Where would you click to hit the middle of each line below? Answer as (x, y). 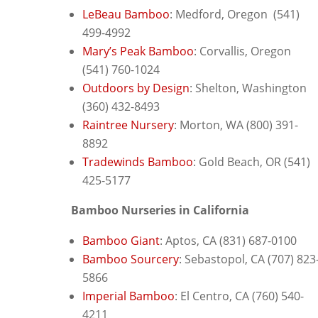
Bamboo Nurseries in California (160, 210)
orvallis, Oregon (249, 51)
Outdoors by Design (136, 88)
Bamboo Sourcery (131, 259)
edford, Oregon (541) (242, 14)
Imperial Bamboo (128, 296)
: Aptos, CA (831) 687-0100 (228, 240)
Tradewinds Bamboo (138, 161)
